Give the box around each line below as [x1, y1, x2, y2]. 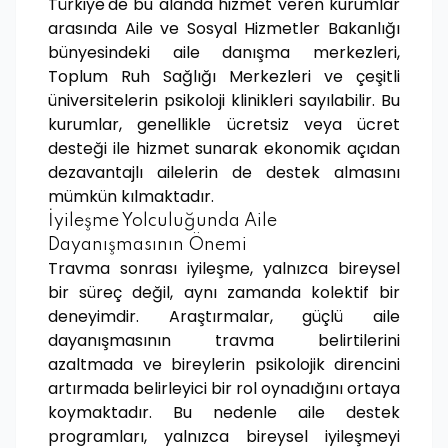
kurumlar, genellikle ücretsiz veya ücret [48, 113, 400, 136]
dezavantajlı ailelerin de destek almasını [48, 161, 400, 184]
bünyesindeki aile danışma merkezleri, [48, 41, 400, 64]
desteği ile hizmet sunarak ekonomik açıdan [48, 137, 400, 160]
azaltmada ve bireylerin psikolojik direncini [48, 353, 400, 376]
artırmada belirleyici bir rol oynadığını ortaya [48, 377, 400, 400]
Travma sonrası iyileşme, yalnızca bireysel [48, 257, 400, 280]
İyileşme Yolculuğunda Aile [48, 212, 277, 230]
